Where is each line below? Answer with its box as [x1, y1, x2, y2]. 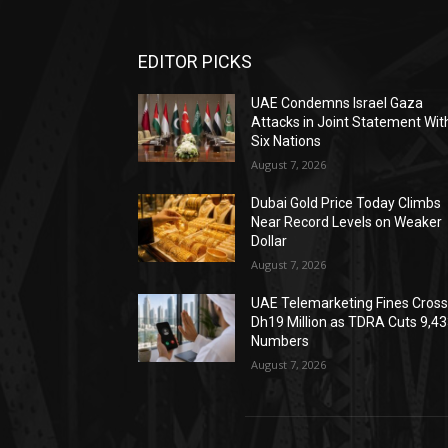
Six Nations [251, 133, 322, 150]
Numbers [251, 333, 310, 350]
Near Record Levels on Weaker [251, 214, 443, 231]
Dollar [251, 233, 288, 250]
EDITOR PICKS [138, 51, 252, 73]
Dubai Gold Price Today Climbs [251, 195, 442, 212]
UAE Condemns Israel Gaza [251, 95, 424, 112]
